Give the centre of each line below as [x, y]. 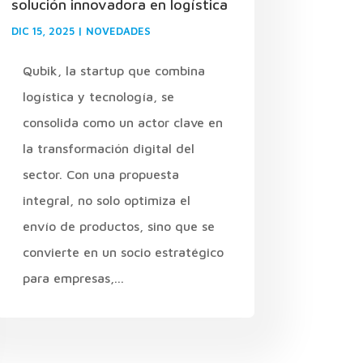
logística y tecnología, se [98, 96]
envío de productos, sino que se [118, 226]
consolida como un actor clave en [122, 122]
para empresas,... [73, 278]
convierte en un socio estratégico [123, 252]
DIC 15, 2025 [43, 30]
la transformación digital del [108, 148]
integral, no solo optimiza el [106, 200]
